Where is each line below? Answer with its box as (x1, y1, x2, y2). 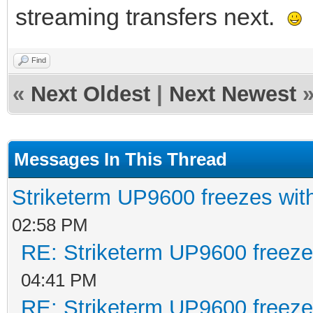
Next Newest (169, 81, 296, 106)
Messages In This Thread (14, 148, 227, 170)
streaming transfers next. (15, 3, 287, 30)
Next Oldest (31, 81, 150, 106)
